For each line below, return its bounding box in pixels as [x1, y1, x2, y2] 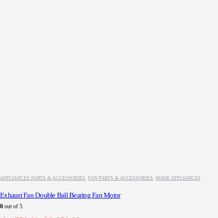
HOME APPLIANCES [156, 175, 200, 181]
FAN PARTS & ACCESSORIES [88, 175, 153, 181]
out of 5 [3, 202, 22, 210]
